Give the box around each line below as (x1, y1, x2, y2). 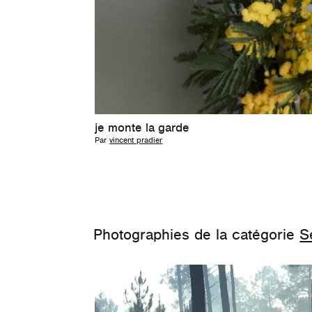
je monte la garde (95, 121, 190, 134)
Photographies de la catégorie (93, 227, 300, 242)
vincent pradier (109, 136, 163, 144)
